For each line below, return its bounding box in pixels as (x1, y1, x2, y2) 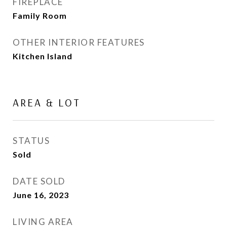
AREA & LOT (13, 96, 81, 109)
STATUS (13, 135, 50, 146)
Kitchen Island (13, 51, 72, 61)
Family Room (13, 11, 67, 20)
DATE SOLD (13, 176, 65, 186)
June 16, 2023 (13, 190, 69, 200)
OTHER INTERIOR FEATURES (13, 37, 145, 48)
